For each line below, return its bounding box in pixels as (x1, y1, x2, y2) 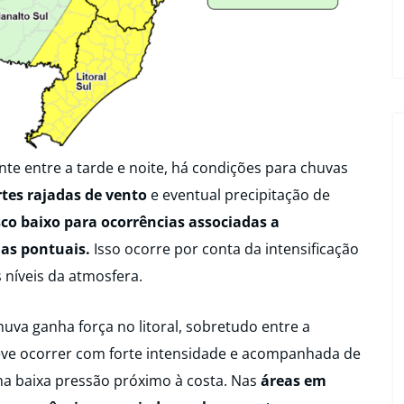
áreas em (261, 370, 326, 390)
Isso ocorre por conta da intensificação (90, 239, 359, 260)
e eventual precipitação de (147, 185, 330, 206)
